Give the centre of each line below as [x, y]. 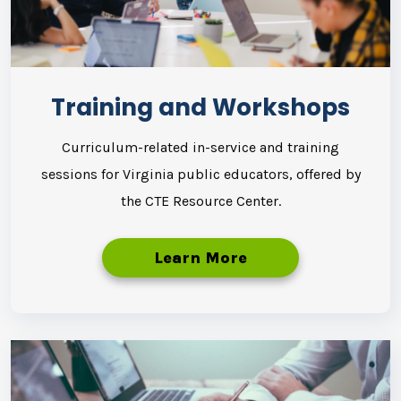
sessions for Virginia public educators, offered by [200, 174]
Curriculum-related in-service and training [200, 147]
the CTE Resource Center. [200, 200]
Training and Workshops [200, 107]
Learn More [200, 257]
